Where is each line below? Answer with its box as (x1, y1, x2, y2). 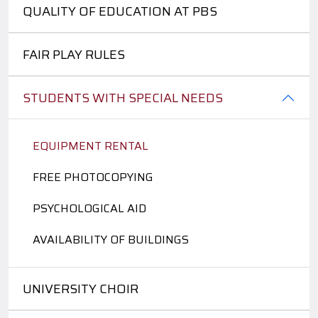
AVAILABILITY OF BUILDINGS (33, 231, 189, 248)
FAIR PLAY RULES (23, 45, 125, 65)
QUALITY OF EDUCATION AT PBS (23, 1, 217, 21)
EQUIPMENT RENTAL (33, 137, 148, 155)
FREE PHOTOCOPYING (33, 168, 153, 186)
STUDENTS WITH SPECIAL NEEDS (23, 88, 223, 108)
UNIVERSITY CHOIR (23, 279, 138, 299)
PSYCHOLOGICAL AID (33, 199, 146, 217)
